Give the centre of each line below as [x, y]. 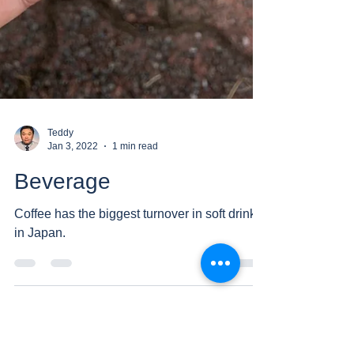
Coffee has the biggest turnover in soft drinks [138, 228]
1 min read [135, 160]
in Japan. [40, 247]
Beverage [62, 196]
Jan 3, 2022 [73, 160]
